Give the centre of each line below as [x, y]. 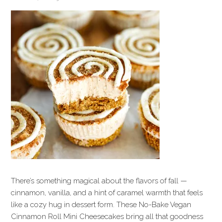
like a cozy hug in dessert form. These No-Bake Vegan [101, 205]
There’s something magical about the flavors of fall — [99, 181]
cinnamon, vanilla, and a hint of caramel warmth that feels [107, 193]
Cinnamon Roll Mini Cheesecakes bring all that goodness [107, 217]
